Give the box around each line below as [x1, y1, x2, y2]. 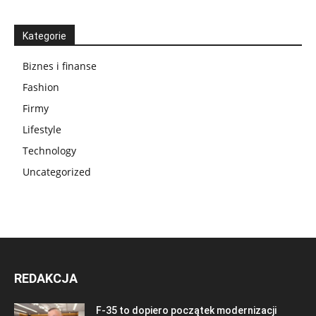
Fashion [23, 80, 59, 94]
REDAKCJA [14, 271, 78, 286]
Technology [23, 144, 76, 157]
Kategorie [23, 30, 66, 42]
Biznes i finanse [23, 59, 97, 73]
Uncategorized [23, 165, 91, 178]
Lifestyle [23, 123, 61, 136]
